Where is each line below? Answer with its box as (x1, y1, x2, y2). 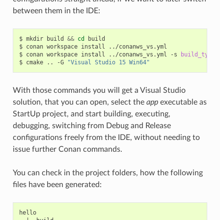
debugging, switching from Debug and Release (12, 121, 171, 130)
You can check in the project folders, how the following (12, 168, 203, 177)
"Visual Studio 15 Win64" (67, 58, 150, 66)
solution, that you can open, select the (12, 98, 146, 106)
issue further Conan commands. (12, 145, 122, 153)
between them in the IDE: (12, 6, 100, 15)
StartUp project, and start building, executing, (12, 110, 170, 118)
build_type (180, 51, 215, 58)
